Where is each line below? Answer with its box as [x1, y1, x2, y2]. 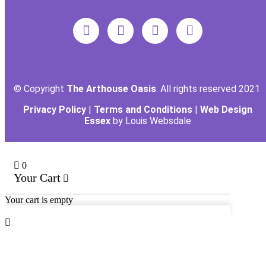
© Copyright [13, 83, 66, 94]
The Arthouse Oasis [66, 83, 156, 94]
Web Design [200, 104, 252, 115]
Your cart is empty [5, 195, 73, 205]
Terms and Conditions [94, 104, 192, 115]
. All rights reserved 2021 [156, 83, 262, 94]
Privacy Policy [23, 104, 86, 115]
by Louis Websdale [113, 115, 191, 126]
